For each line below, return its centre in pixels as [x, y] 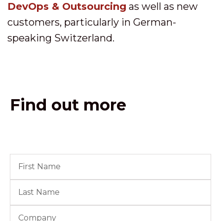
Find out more [68, 105]
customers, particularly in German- [92, 22]
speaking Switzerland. [61, 38]
